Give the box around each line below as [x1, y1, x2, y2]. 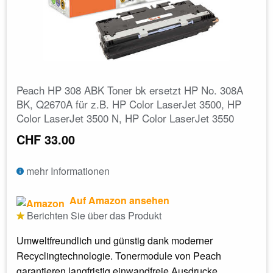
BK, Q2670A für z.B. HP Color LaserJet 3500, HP [16, 96, 241, 112]
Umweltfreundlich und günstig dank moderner [16, 233, 213, 247]
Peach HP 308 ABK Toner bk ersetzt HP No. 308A [16, 82, 243, 97]
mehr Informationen [24, 163, 110, 178]
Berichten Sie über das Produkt [24, 208, 161, 222]
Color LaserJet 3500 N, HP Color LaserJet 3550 [16, 110, 234, 126]
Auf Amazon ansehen [67, 193, 169, 207]
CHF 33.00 [16, 130, 75, 148]
